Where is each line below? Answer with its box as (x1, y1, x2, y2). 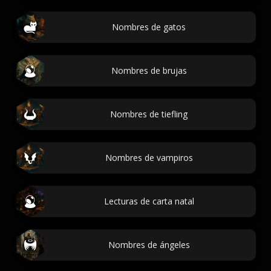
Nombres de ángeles (108, 239, 190, 250)
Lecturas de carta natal (103, 195, 194, 207)
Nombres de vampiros (105, 152, 193, 163)
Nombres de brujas (111, 65, 187, 76)
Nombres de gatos (112, 21, 186, 33)
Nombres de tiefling (110, 108, 188, 120)
